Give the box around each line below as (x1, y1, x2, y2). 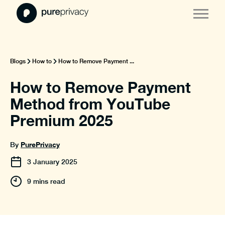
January (33, 158, 59, 166)
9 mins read (27, 177, 65, 185)
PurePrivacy (21, 140, 60, 149)
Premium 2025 (10, 111, 113, 130)
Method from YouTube (10, 95, 170, 113)
